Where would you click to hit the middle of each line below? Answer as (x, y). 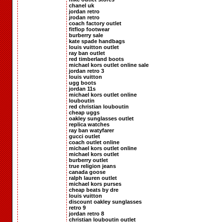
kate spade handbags (97, 41)
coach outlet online (94, 142)
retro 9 (77, 207)
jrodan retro (84, 17)
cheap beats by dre (94, 190)
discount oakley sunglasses (105, 201)
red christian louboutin (99, 106)
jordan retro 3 (86, 71)
